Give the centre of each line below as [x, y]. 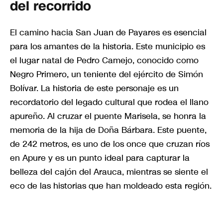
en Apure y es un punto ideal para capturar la [100, 158]
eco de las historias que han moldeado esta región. [111, 186]
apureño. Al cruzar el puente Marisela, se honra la [108, 116]
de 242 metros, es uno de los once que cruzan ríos [110, 144]
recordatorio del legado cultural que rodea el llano [109, 102]
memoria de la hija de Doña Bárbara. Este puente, [108, 130]
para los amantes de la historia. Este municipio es [108, 47]
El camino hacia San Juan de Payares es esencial [108, 33]
